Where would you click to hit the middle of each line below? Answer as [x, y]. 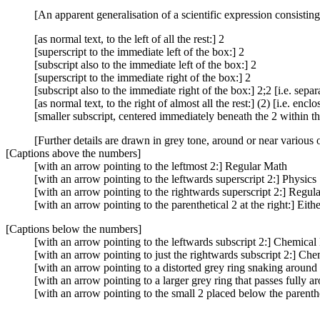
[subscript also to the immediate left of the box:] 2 [145, 64]
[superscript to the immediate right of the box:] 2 [142, 77]
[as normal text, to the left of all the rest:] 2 [129, 39]
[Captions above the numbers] [73, 153]
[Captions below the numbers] [74, 229]
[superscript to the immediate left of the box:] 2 [139, 51]
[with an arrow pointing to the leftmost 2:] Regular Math [161, 166]
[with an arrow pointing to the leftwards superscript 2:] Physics [175, 179]
